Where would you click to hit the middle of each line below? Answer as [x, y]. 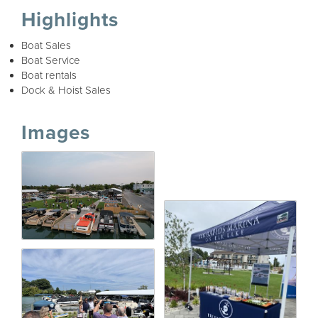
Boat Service [51, 60]
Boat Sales [46, 45]
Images [56, 132]
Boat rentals [49, 75]
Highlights [70, 20]
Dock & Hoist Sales [66, 90]
